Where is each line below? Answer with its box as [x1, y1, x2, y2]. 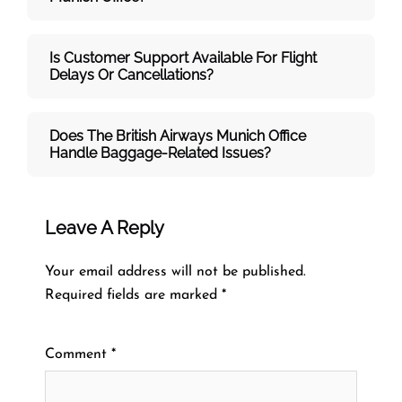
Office [268, 127, 306, 144]
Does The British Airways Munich [49, 127, 265, 144]
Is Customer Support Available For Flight [49, 48, 317, 66]
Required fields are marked [45, 287, 222, 302]
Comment [45, 346, 111, 362]
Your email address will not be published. [45, 264, 306, 279]
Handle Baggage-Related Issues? [49, 144, 271, 162]
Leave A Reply [45, 216, 164, 239]
